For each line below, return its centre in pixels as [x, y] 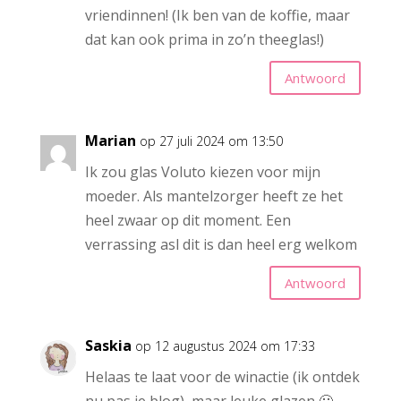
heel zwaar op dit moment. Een [188, 221]
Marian [110, 141]
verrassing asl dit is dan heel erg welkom [221, 245]
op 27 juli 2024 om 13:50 [211, 141]
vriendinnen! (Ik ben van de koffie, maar [217, 16]
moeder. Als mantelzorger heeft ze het [213, 196]
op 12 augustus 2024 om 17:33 [225, 346]
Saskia [108, 346]
